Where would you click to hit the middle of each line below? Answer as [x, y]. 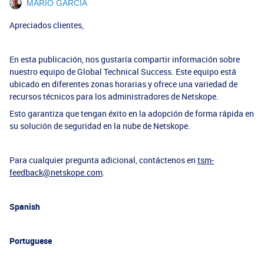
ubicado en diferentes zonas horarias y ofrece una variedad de [123, 84]
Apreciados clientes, [47, 25]
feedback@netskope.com [56, 172]
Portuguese [31, 241]
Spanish [25, 207]
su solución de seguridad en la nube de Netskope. [100, 126]
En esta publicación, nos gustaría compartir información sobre [125, 59]
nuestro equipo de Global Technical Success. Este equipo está [123, 72]
